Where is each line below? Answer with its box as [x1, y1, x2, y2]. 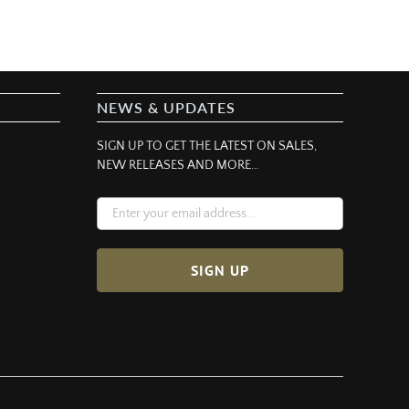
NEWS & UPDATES [97, 99, 236, 117]
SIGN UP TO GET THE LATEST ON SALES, [97, 139, 317, 154]
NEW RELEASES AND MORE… [97, 158, 259, 173]
